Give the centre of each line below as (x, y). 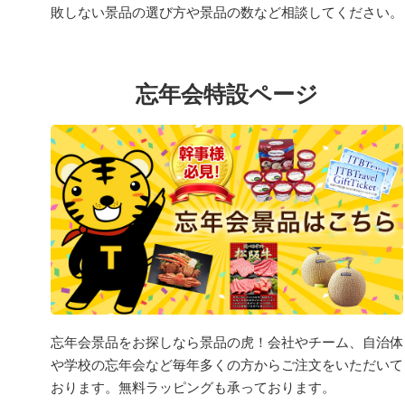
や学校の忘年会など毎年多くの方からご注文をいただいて (227, 364)
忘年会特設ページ (227, 94)
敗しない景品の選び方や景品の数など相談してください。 (227, 12)
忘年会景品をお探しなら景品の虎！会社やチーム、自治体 (227, 342)
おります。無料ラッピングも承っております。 (193, 387)
